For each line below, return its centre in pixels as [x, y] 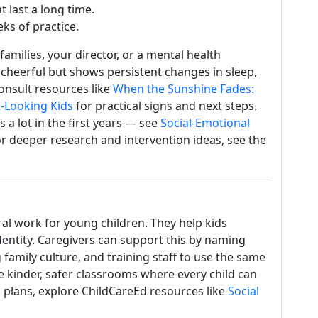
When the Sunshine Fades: [183, 89]
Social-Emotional [205, 123]
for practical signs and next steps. [165, 106]
